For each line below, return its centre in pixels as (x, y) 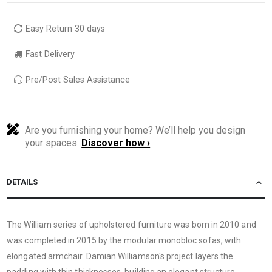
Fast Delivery (49, 54)
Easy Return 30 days (66, 29)
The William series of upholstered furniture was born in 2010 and (131, 224)
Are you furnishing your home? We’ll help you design (135, 130)
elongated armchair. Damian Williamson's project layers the (120, 256)
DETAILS (22, 182)
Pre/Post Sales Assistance (77, 80)
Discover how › (116, 143)
